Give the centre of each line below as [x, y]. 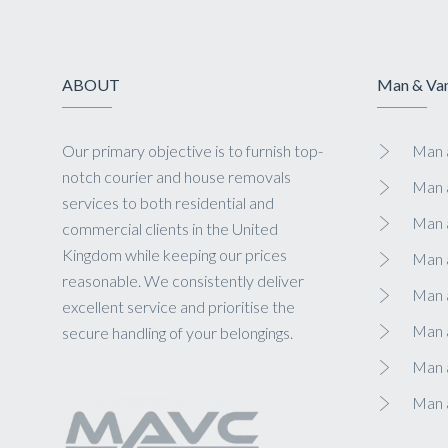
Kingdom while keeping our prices [174, 255]
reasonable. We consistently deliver [183, 281]
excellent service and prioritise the [178, 307]
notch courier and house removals [176, 177]
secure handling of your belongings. [177, 333]
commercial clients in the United [170, 229]
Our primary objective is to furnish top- [192, 151]
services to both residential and [168, 203]
